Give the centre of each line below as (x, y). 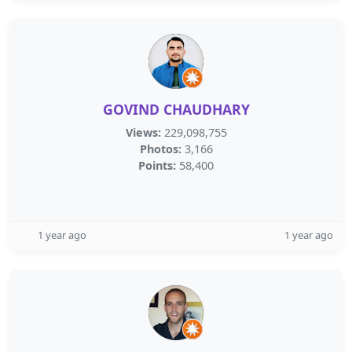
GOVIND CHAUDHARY (176, 109)
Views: (143, 132)
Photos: (160, 149)
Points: (157, 165)
